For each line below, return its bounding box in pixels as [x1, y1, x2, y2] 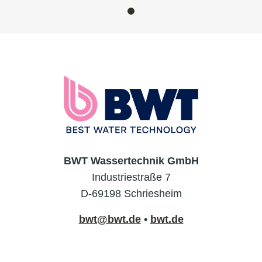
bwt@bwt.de [78, 213, 141, 225]
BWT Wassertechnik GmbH [63, 154, 199, 167]
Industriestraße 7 [91, 171, 171, 183]
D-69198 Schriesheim [80, 187, 182, 199]
